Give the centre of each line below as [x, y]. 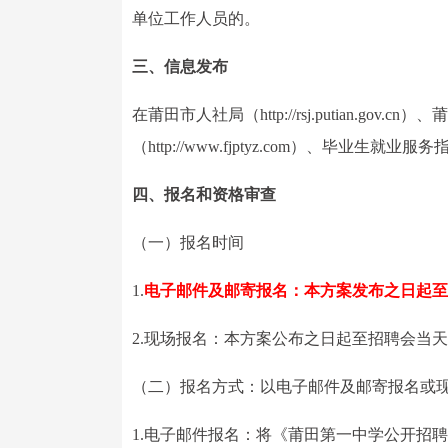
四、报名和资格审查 [204, 194]
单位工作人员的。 [196, 18]
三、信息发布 [180, 66]
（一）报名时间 [188, 242]
